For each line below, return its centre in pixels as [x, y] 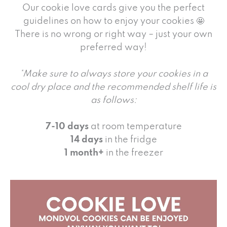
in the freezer [133, 153]
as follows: [113, 100]
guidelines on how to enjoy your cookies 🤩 [113, 21]
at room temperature [135, 127]
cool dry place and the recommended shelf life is [113, 87]
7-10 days [67, 127]
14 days [86, 140]
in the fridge [130, 140]
